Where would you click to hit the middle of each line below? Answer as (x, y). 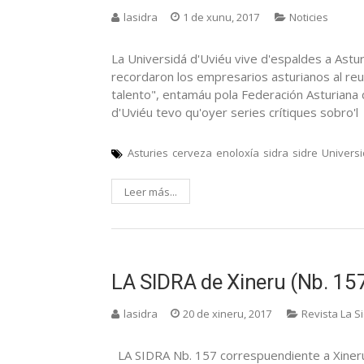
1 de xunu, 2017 (221, 17)
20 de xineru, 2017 (227, 313)
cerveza (192, 152)
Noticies (309, 17)
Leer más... (151, 191)
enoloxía (238, 152)
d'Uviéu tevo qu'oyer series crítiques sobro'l (235, 112)
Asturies (148, 152)
